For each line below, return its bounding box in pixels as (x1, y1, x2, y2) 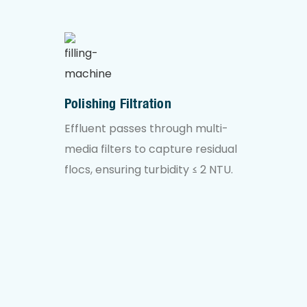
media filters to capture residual (64, 141, 237, 158)
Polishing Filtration (64, 95, 171, 112)
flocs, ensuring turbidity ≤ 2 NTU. (64, 162, 233, 178)
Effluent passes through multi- (64, 121, 228, 137)
